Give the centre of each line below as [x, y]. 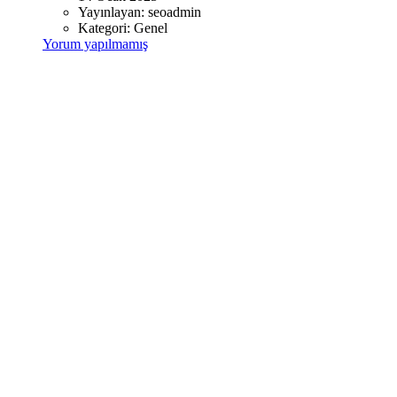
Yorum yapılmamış [95, 44]
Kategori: [106, 28]
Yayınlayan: [113, 12]
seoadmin [175, 12]
